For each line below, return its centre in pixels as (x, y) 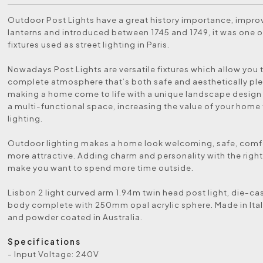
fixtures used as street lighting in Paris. (89, 44)
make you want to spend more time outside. (101, 168)
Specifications (45, 242)
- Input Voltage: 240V (54, 254)
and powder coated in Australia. (75, 217)
